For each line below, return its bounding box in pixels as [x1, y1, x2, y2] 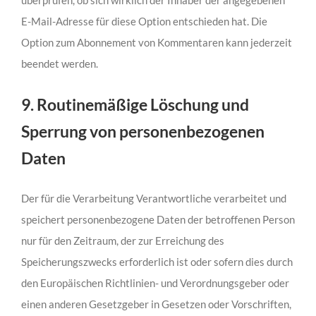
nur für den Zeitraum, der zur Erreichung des [20, 234, 224, 248]
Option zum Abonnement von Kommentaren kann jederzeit [20, 36, 292, 49]
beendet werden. [20, 57, 98, 71]
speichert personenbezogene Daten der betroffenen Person [20, 213, 295, 226]
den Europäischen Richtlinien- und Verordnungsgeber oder [20, 276, 289, 290]
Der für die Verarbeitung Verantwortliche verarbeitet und [20, 192, 286, 205]
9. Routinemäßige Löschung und [20, 94, 249, 114]
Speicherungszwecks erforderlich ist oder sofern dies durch [20, 255, 293, 269]
